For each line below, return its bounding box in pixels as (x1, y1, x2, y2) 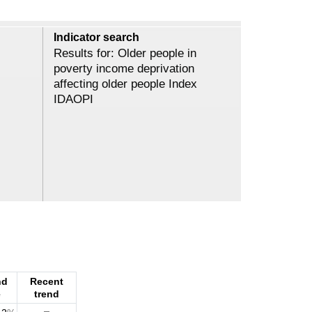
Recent (30, 276, 63, 288)
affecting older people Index (54, 77, 197, 91)
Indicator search (54, 31, 139, 43)
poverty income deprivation (54, 61, 194, 75)
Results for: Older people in (54, 46, 196, 60)
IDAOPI (54, 92, 93, 106)
